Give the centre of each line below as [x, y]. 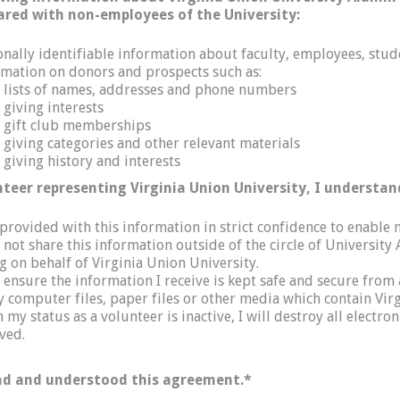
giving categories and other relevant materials [152, 143]
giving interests [54, 108]
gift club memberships [77, 125]
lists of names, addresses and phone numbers [150, 90]
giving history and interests [92, 161]
